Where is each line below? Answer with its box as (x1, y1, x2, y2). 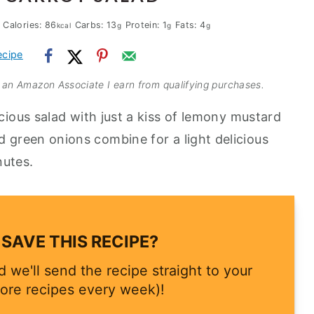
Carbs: (74, 20, 107, 30)
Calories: (3, 20, 46, 30)
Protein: (125, 20, 163, 30)
